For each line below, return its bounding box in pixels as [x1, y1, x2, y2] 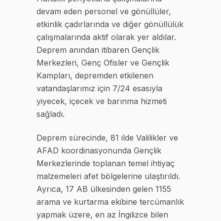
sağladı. [37, 109, 65, 119]
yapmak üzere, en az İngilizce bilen [37, 209, 168, 220]
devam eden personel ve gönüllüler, [37, 6, 171, 16]
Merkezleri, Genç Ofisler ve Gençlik [37, 57, 169, 68]
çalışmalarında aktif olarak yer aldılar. [37, 32, 176, 42]
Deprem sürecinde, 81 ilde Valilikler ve [37, 132, 178, 143]
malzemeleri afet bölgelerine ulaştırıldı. [37, 171, 180, 181]
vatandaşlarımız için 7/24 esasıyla [37, 83, 162, 93]
